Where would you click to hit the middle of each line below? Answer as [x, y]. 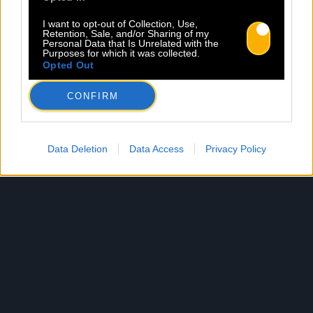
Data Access [156, 149]
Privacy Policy [235, 149]
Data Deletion [77, 149]
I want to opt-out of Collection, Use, [120, 24]
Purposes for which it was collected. [121, 53]
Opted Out [68, 65]
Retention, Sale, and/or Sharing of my [126, 34]
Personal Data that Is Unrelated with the [131, 43]
